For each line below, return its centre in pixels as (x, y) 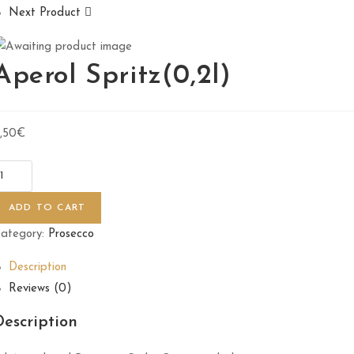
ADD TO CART (47, 207)
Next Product (45, 13)
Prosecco (71, 234)
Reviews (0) (40, 288)
